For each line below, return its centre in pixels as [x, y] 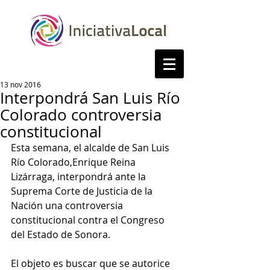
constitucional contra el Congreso [89, 220]
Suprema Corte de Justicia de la [83, 191]
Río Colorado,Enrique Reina [74, 162]
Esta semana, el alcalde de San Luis [91, 148]
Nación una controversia [68, 206]
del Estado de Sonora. [61, 234]
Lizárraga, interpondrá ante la [80, 177]
